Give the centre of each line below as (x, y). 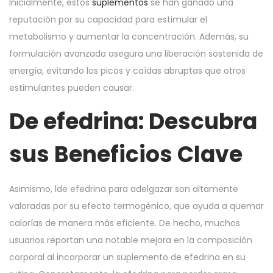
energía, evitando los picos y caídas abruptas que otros (127, 71)
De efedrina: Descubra (133, 122)
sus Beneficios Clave (126, 154)
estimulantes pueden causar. (72, 88)
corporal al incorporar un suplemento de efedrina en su (127, 257)
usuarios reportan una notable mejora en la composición (131, 240)
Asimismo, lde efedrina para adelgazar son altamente (124, 189)
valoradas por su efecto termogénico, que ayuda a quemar (136, 206)
